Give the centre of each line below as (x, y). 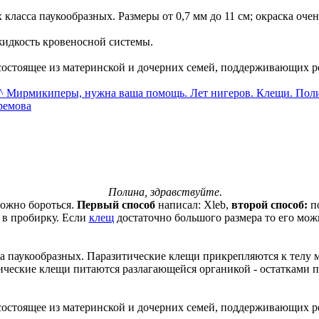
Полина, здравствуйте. (165, 192)
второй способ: (269, 205)
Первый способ (116, 205)
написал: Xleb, (193, 205)
